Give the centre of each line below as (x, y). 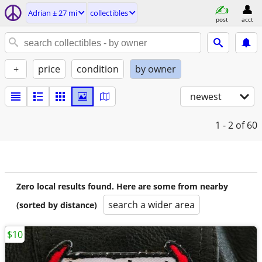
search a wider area (151, 205)
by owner (156, 69)
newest (206, 96)
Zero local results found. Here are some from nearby (122, 186)
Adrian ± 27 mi (53, 13)
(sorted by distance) (57, 205)
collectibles (109, 13)
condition (98, 69)
